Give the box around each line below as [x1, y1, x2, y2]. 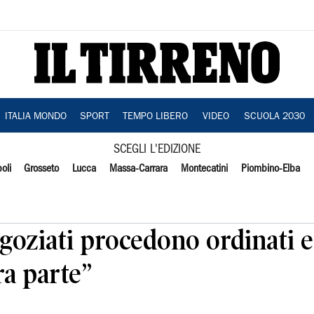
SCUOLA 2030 [243, 112, 305, 122]
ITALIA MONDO [4, 112, 67, 122]
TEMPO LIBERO [122, 112, 188, 122]
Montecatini [180, 164, 228, 174]
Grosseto [24, 164, 60, 174]
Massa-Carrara [109, 164, 168, 174]
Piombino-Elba [240, 164, 300, 174]
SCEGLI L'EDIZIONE [114, 144, 200, 155]
